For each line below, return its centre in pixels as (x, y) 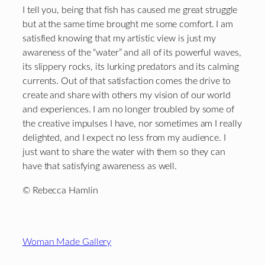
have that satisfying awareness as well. (100, 167)
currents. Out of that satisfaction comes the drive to (127, 81)
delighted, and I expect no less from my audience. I (124, 138)
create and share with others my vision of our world (127, 96)
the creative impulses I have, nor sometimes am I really (132, 124)
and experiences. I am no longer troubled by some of (128, 110)
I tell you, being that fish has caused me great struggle (130, 10)
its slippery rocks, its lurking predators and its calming (131, 67)
